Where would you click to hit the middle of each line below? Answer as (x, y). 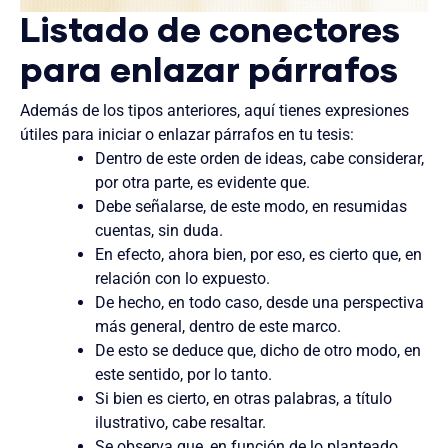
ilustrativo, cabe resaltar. (181, 422)
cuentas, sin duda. (159, 230)
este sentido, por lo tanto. (184, 374)
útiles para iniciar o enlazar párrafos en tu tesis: (187, 134)
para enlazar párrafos (209, 71)
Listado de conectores (210, 31)
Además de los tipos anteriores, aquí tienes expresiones (214, 110)
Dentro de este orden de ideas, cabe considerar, (260, 158)
